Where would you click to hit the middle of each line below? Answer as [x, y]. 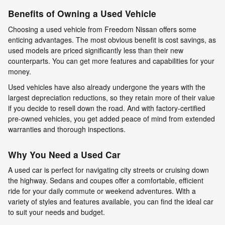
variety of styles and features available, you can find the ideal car [111, 202]
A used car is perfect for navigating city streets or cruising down [108, 170]
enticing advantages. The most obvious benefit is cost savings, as [112, 39]
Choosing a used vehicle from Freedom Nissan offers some [102, 29]
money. [20, 71]
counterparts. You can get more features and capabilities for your [111, 61]
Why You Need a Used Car [64, 154]
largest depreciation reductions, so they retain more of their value [111, 97]
